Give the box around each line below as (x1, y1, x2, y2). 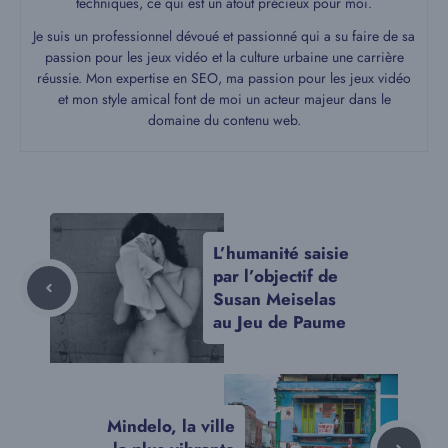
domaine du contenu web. (147, 110, 301, 131)
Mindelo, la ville (107, 413, 235, 438)
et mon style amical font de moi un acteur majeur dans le (57, 89, 391, 110)
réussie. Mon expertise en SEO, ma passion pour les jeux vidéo (37, 68, 411, 89)
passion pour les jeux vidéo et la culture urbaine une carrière (44, 47, 404, 68)
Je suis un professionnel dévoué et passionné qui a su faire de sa (33, 26, 415, 47)
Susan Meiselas (213, 287, 336, 312)
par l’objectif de (213, 264, 338, 289)
